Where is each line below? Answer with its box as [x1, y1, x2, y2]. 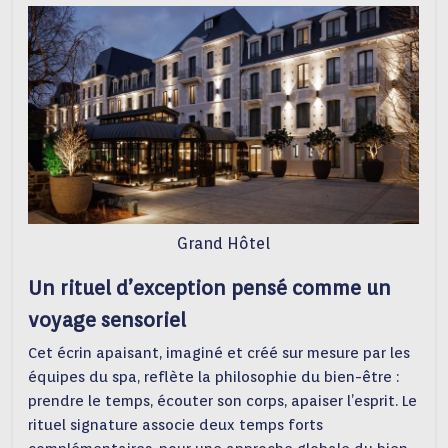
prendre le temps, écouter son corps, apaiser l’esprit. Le [28, 392, 418, 411]
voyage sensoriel [28, 308, 187, 333]
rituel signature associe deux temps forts [28, 416, 324, 435]
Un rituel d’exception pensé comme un [28, 276, 392, 301]
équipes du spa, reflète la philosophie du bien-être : [28, 368, 400, 387]
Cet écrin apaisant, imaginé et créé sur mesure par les [28, 344, 411, 363]
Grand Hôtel [177, 234, 271, 254]
